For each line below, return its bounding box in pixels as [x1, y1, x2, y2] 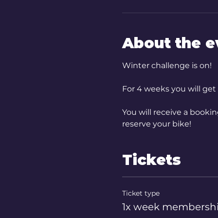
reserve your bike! [122, 119, 191, 128]
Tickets [122, 151, 181, 169]
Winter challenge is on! [122, 61, 212, 70]
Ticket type [122, 189, 160, 198]
